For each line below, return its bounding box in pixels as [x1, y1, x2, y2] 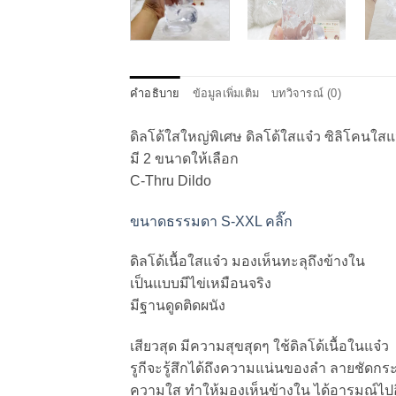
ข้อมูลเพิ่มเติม [192, 86, 260, 100]
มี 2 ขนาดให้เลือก [130, 150, 239, 166]
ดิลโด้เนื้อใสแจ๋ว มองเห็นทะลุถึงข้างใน [130, 254, 365, 270]
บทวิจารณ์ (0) [271, 86, 341, 100]
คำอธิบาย [130, 86, 180, 100]
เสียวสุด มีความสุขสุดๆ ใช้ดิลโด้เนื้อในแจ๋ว [130, 339, 389, 354]
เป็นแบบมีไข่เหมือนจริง [130, 276, 271, 292]
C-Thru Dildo [130, 172, 211, 188]
